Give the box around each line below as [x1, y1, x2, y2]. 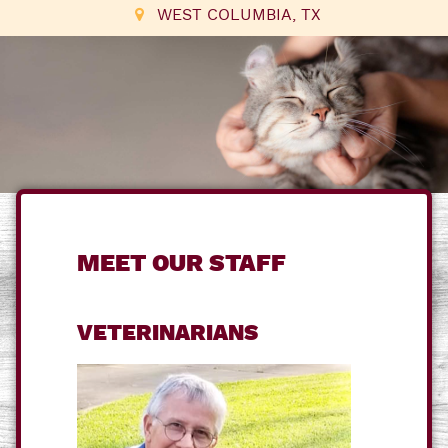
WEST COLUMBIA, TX [156, 5, 321, 27]
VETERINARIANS [77, 319, 258, 348]
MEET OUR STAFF [77, 248, 286, 280]
